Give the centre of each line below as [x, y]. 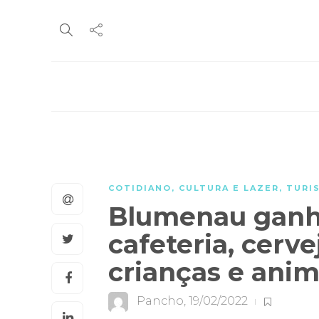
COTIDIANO [140, 188]
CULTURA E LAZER [229, 188]
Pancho [160, 301]
